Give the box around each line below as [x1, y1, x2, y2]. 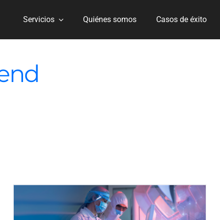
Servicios [23, 15, 55, 24]
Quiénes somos [83, 15, 137, 24]
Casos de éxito [156, 15, 207, 24]
